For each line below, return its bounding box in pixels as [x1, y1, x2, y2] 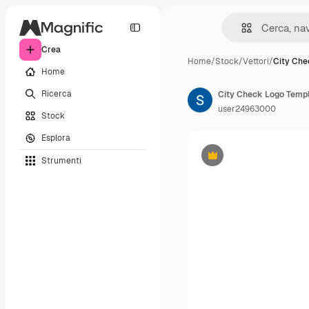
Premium [211, 154, 248, 166]
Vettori [243, 56, 269, 67]
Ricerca [41, 88, 72, 99]
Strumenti [41, 154, 81, 166]
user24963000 [218, 103, 276, 114]
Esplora [41, 132, 70, 143]
